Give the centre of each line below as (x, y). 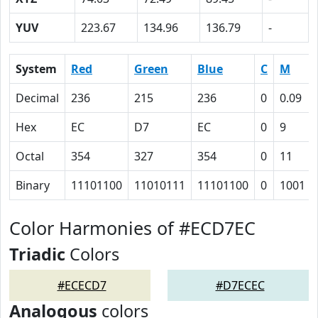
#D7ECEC (240, 285)
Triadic (37, 254)
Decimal (37, 98)
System (36, 69)
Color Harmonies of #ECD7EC (132, 228)
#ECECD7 (82, 285)
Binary (33, 185)
